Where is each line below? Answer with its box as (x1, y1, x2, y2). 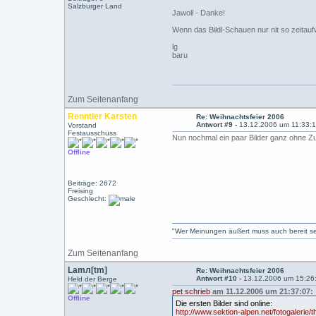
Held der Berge (68, 275, 118, 283)
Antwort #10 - (196, 274, 244, 282)
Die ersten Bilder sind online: (176, 299, 273, 308)
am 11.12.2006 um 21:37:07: (210, 287, 314, 296)
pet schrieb (172, 287, 211, 296)
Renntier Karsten (68, 111, 138, 121)
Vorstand (68, 121, 97, 129)
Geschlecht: (68, 195, 109, 202)
